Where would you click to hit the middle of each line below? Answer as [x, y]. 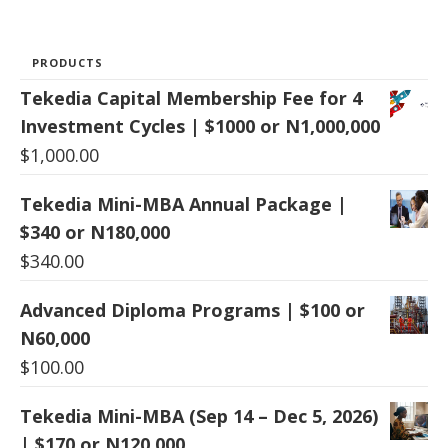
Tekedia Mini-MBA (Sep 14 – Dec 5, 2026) [199, 415]
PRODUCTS [67, 62]
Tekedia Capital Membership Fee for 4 [191, 97]
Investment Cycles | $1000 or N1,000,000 [200, 125]
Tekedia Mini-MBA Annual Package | [183, 203]
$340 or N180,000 [95, 231]
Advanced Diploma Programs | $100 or [192, 309]
